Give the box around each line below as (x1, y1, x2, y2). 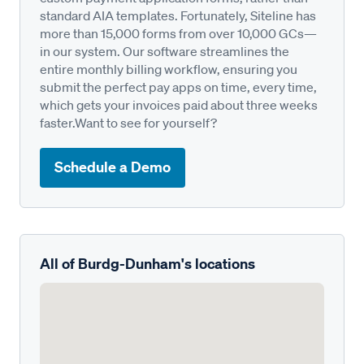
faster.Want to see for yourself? (40, 114, 217, 131)
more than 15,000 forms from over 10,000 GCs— (40, 24, 317, 41)
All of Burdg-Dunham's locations (40, 253, 255, 273)
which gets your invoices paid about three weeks (40, 96, 318, 113)
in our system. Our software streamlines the (40, 42, 289, 59)
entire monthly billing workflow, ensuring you (40, 60, 297, 77)
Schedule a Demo (54, 158, 171, 177)
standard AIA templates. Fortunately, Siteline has (40, 6, 316, 24)
